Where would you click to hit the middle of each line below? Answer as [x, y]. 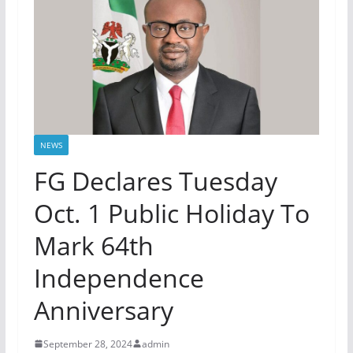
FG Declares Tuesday [155, 180]
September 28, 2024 [87, 344]
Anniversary [103, 310]
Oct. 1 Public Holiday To [171, 213]
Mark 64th [93, 245]
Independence [119, 277]
